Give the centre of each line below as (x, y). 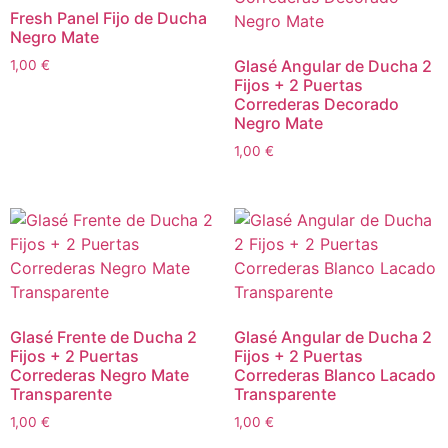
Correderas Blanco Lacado (335, 374)
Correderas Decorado (316, 103)
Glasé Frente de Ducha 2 (103, 336)
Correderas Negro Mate (99, 374)
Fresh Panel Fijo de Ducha (108, 17)
